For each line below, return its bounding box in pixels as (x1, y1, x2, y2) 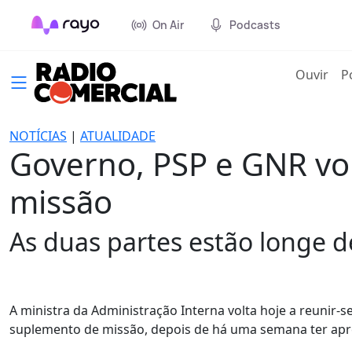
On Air (152, 17, 184, 32)
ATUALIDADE (80, 127, 156, 145)
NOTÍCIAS (9, 127, 67, 145)
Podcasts (229, 17, 280, 32)
